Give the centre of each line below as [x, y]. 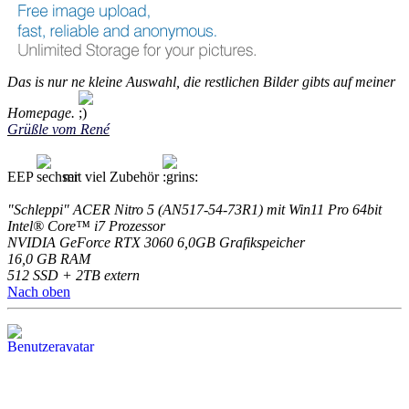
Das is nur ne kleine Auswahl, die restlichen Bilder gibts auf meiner [201, 82]
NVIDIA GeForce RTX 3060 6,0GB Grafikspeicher [156, 243]
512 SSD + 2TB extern [73, 276]
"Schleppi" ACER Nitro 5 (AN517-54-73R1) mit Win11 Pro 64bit [194, 210]
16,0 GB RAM [49, 259]
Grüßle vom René [58, 130]
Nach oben [39, 292]
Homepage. [41, 113]
